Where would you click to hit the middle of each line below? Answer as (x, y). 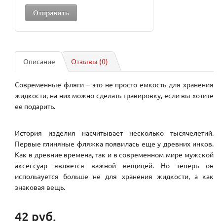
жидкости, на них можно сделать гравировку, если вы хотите (114, 95)
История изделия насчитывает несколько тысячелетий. (114, 133)
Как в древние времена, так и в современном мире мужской (114, 155)
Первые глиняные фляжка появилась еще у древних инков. (114, 144)
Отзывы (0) (90, 61)
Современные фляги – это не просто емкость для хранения (114, 85)
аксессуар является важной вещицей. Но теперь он (114, 166)
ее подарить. (35, 106)
